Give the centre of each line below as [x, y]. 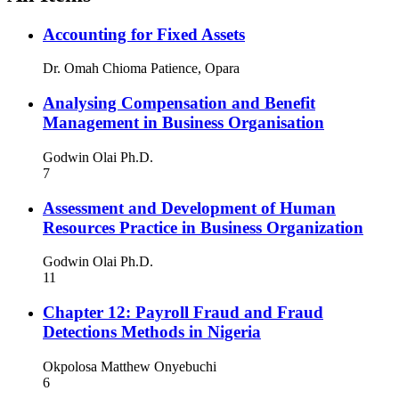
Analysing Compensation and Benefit [179, 103]
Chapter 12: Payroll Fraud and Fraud [183, 312]
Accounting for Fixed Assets [144, 34]
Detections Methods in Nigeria [152, 332]
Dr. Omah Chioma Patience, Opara [141, 69]
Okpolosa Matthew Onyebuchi [130, 366]
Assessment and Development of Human [189, 208]
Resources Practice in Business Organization [203, 227]
